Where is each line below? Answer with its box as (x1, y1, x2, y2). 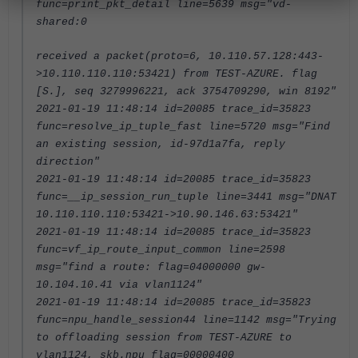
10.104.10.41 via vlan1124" (36, 278, 202, 291)
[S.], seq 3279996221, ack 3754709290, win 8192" (36, 85, 336, 97)
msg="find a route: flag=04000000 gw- (36, 261, 266, 273)
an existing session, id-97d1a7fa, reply (36, 137, 285, 150)
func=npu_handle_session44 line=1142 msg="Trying (36, 313, 336, 326)
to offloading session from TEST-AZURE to (36, 331, 292, 344)
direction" (36, 155, 100, 168)
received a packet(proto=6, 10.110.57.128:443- (36, 50, 324, 62)
